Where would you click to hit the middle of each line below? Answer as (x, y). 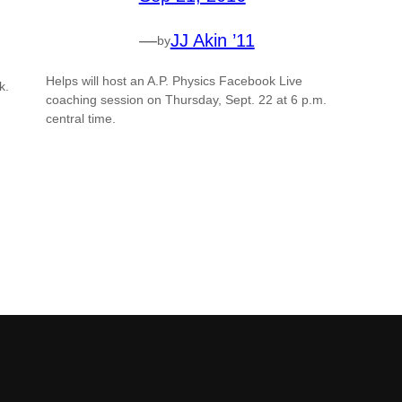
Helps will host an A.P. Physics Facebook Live (174, 81)
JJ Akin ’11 (212, 41)
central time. (80, 119)
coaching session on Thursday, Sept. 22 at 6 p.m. (186, 100)
